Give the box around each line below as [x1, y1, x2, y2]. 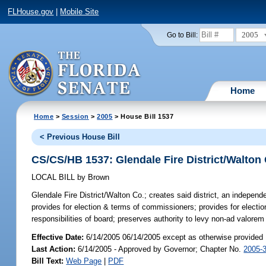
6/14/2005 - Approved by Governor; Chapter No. [75, 244, 244, 254]
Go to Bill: [166, 31, 198, 39]
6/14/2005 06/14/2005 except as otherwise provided [86, 232, 264, 242]
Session [61, 112, 89, 120]
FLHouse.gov [8, 7, 54, 17]
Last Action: [31, 244, 76, 254]
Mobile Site [60, 7, 99, 17]
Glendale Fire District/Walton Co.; [31, 191, 147, 200]
